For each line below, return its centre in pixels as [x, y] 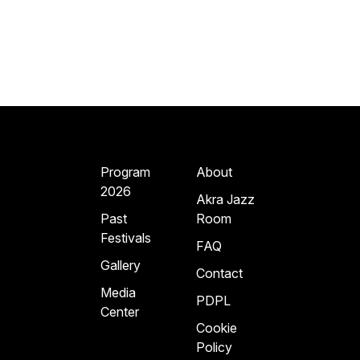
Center [120, 311]
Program [126, 172]
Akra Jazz [225, 199]
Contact [219, 273]
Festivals [126, 237]
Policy [214, 347]
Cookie [216, 327]
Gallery [121, 265]
